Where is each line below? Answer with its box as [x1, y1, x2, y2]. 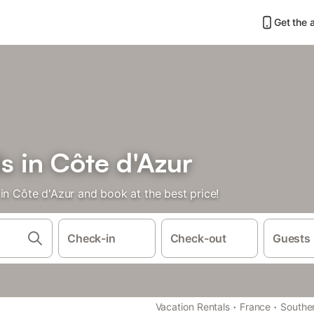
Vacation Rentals [155, 301, 231, 313]
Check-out [170, 231, 227, 245]
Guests [273, 231, 310, 245]
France [239, 301, 271, 313]
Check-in [67, 231, 116, 245]
